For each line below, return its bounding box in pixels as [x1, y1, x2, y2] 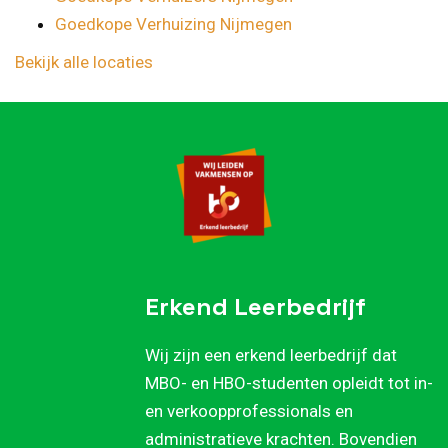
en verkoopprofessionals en [145, 401, 353, 422]
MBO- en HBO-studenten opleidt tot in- [145, 373, 433, 394]
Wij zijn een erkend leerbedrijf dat [145, 345, 397, 366]
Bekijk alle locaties [15, 52, 153, 73]
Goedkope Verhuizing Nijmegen [55, 14, 292, 35]
